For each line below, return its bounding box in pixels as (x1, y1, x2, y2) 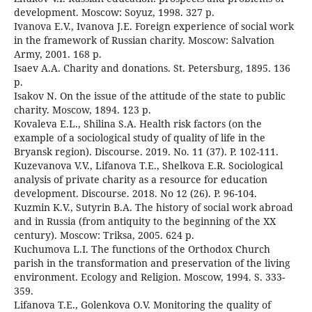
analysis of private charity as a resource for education (13, 173, 267, 187)
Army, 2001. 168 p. (13, 47, 102, 61)
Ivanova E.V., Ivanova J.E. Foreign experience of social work (13, 19, 294, 33)
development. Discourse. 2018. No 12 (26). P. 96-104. (13, 187, 257, 201)
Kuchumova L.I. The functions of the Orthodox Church (13, 242, 270, 256)
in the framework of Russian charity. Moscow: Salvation (13, 33, 274, 47)
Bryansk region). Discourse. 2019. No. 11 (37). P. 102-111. (13, 145, 279, 159)
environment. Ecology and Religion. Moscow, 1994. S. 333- (13, 270, 285, 284)
